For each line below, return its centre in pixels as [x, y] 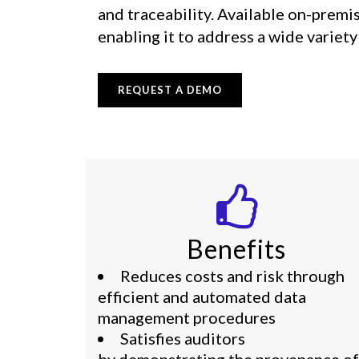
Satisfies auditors [183, 338]
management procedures [187, 317]
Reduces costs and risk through [232, 276]
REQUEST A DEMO [170, 90]
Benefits [237, 249]
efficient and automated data [202, 296]
